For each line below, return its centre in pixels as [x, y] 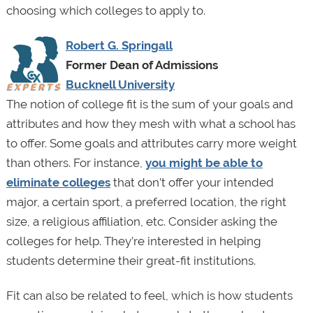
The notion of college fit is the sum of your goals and [150, 104]
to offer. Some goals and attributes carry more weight [151, 144]
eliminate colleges [58, 183]
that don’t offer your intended [192, 183]
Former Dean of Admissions [141, 65]
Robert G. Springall [119, 46]
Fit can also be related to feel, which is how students [149, 296]
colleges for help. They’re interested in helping [133, 241]
